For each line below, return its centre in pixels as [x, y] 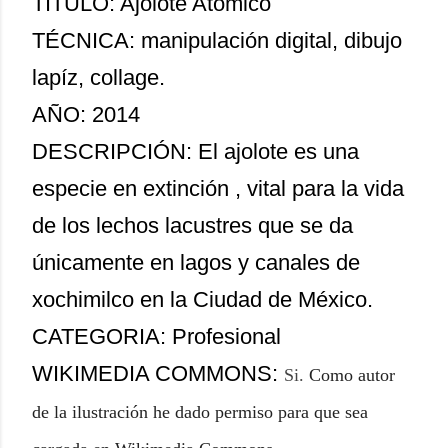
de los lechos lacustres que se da [192, 225]
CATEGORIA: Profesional [156, 336]
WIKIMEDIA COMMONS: [158, 373]
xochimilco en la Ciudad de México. [202, 299]
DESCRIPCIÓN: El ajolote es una [195, 151]
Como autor [352, 375]
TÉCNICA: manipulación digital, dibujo [217, 40]
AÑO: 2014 [86, 114]
